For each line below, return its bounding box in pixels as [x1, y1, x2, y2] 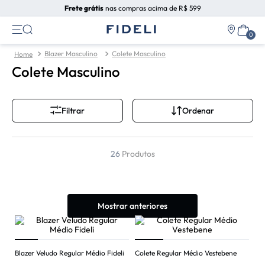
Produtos [121, 148, 155, 160]
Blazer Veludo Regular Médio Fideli [15, 248, 124, 258]
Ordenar [182, 105, 214, 116]
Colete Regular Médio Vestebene [135, 248, 237, 258]
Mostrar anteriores [98, 200, 167, 211]
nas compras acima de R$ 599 [103, 4, 201, 12]
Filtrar [62, 105, 85, 117]
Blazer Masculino [44, 49, 98, 58]
